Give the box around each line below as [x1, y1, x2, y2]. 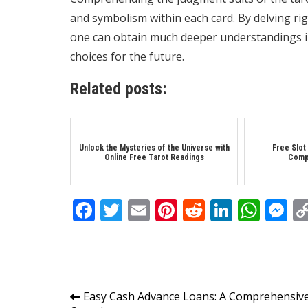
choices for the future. [70, 48, 184, 64]
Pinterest [177, 195, 270, 225]
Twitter [122, 195, 196, 225]
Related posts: [70, 78, 167, 98]
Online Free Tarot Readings [104, 152, 204, 162]
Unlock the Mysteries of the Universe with [78, 142, 230, 153]
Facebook [95, 195, 192, 225]
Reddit [205, 195, 272, 225]
